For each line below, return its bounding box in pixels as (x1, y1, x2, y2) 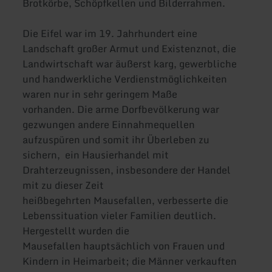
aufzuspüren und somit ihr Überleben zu (22, 132, 210, 148)
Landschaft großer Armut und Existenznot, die (22, 41, 237, 57)
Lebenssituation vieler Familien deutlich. (22, 208, 217, 224)
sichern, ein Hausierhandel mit (22, 147, 169, 163)
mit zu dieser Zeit (22, 177, 104, 194)
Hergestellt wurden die (22, 223, 130, 239)
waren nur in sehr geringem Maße (22, 86, 178, 103)
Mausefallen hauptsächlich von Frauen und (22, 238, 225, 254)
